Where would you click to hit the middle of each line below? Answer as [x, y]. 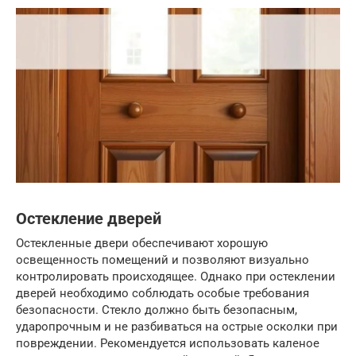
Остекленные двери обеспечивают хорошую [142, 244]
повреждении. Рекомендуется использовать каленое [168, 344]
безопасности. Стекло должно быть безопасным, [157, 310]
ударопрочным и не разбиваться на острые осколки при [177, 327]
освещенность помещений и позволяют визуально [163, 260]
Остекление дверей [89, 219]
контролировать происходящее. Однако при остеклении [176, 277]
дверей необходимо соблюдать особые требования [163, 294]
